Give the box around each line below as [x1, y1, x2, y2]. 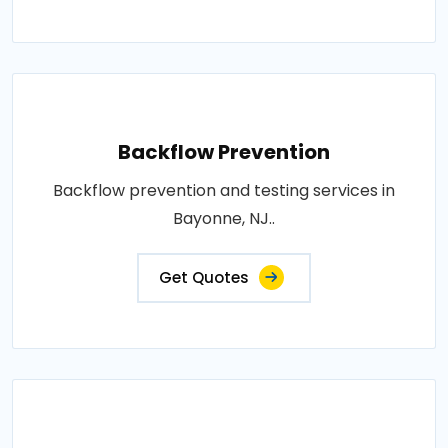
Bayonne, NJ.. [173, 206, 275, 230]
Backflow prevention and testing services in [53, 178, 395, 202]
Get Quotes [159, 266, 249, 288]
